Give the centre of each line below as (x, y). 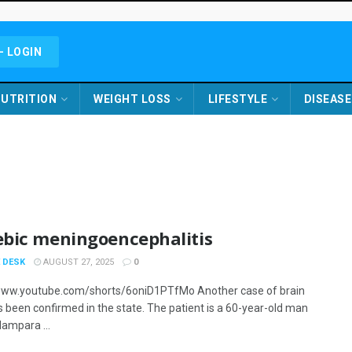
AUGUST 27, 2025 (77, 262)
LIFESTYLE (238, 99)
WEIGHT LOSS (132, 99)
